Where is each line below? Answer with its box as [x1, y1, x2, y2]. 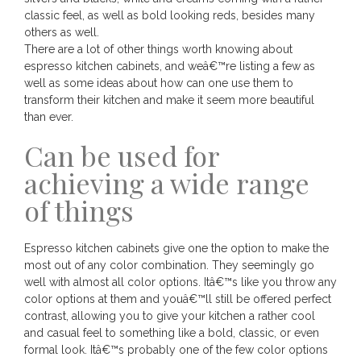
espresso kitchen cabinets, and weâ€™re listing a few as [24, 60, 315, 73]
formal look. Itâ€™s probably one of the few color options [24, 343, 328, 357]
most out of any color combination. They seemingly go [24, 259, 314, 272]
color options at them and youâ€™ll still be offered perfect [24, 293, 331, 306]
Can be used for [24, 137, 219, 175]
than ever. [24, 110, 73, 124]
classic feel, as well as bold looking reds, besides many [24, 9, 315, 23]
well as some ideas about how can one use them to [24, 77, 293, 90]
